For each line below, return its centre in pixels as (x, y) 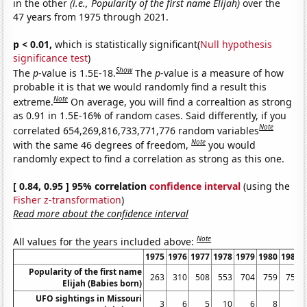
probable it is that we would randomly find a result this (140, 86)
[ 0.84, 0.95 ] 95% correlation (82, 186)
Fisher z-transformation (67, 199)
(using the (266, 186)
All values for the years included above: (105, 241)
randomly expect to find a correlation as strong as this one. (149, 158)
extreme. (34, 101)
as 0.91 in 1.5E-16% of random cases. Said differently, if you (150, 115)
